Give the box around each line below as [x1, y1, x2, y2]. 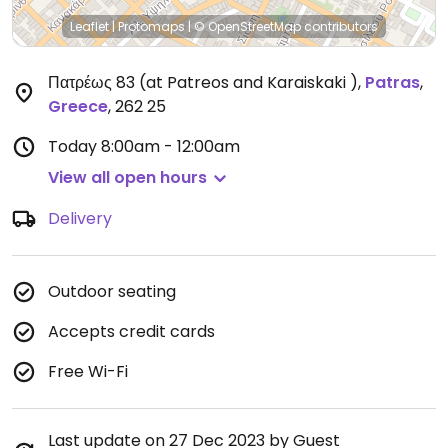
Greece [48, 95, 108, 118]
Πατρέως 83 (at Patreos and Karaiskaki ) [48, 71, 358, 94]
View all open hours [48, 166, 207, 189]
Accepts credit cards [48, 320, 215, 343]
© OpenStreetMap [194, 18, 301, 35]
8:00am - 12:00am [101, 135, 240, 158]
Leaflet [70, 18, 109, 35]
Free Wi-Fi [48, 360, 128, 383]
